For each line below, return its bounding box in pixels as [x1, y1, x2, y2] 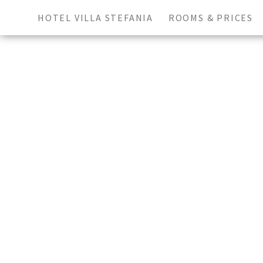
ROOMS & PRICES [168, 12, 254, 23]
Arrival [129, 144, 159, 156]
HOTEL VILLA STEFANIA [38, 12, 153, 23]
